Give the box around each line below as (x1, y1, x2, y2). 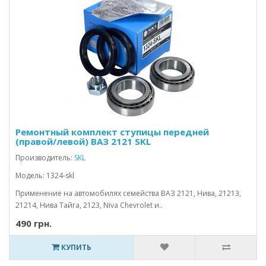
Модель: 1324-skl (15, 170, 74, 180)
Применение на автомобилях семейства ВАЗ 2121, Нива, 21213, (15, 188, 241, 198)
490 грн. (15, 217, 52, 229)
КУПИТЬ (59, 242, 91, 252)
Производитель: (15, 153, 74, 163)
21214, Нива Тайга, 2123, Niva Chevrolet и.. (15, 200, 163, 210)
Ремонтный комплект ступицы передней (15, 126, 209, 138)
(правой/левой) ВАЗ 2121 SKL (15, 135, 151, 147)
